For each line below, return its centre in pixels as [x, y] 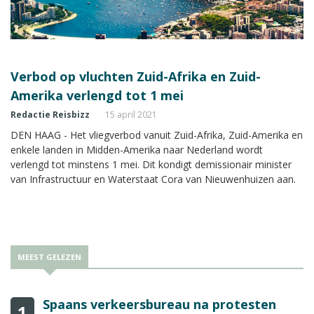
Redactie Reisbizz [50, 114]
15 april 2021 [131, 114]
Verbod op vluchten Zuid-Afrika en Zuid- [136, 76]
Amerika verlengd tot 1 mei [97, 95]
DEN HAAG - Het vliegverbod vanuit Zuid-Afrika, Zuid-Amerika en [157, 135]
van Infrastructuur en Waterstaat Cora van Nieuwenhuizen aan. [153, 179]
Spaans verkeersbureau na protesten [159, 304]
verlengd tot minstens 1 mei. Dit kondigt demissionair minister [151, 164]
